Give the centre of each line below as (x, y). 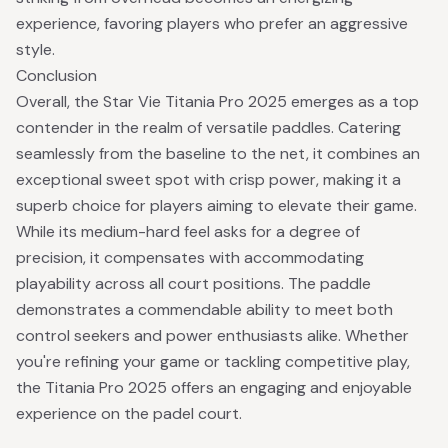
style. (35, 49)
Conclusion (56, 75)
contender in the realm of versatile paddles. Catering (208, 127)
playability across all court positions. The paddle (193, 283)
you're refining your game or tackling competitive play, (213, 361)
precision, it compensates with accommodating (190, 257)
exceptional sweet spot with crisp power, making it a (208, 179)
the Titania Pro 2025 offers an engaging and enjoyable (214, 387)
